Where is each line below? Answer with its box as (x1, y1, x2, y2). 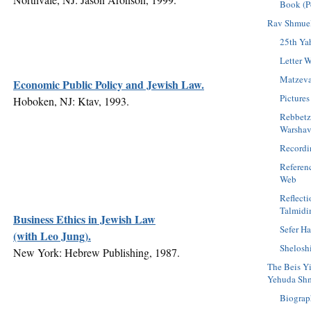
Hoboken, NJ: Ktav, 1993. (13, 93, 129, 108)
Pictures (280, 92, 310, 105)
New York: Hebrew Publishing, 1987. (13, 244, 180, 260)
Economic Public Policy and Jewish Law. (13, 76, 204, 92)
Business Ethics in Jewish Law (13, 210, 155, 227)
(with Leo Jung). (13, 227, 91, 244)
